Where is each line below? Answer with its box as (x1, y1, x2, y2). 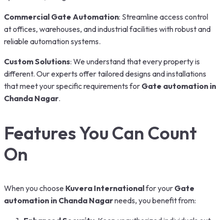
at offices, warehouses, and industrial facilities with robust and (4, 24, 211, 34)
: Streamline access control (119, 11, 208, 22)
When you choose (4, 183, 65, 193)
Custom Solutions (4, 56, 70, 66)
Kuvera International (65, 183, 144, 193)
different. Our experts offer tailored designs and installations (4, 68, 206, 79)
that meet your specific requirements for (4, 81, 141, 91)
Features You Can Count (4, 121, 197, 144)
